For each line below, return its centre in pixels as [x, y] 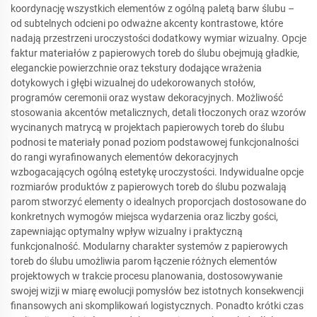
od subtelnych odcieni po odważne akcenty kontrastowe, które [147, 23]
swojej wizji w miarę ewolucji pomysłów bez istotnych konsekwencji [157, 290]
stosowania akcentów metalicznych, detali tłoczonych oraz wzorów [158, 112]
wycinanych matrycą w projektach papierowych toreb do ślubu [148, 127]
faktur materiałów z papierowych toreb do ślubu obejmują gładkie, [155, 53]
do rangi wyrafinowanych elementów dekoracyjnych [125, 157]
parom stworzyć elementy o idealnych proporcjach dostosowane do [158, 201]
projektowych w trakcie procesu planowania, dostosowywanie [146, 276]
